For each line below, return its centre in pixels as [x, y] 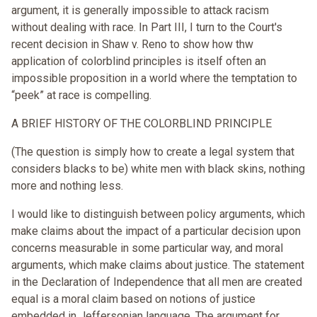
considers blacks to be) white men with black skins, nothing [158, 169]
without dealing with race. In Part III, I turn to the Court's [147, 28]
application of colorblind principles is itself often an [139, 62]
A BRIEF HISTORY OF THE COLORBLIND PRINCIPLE [142, 124]
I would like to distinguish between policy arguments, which [158, 214]
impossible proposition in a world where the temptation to [154, 79]
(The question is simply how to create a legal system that [153, 152]
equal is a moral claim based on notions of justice [133, 299]
